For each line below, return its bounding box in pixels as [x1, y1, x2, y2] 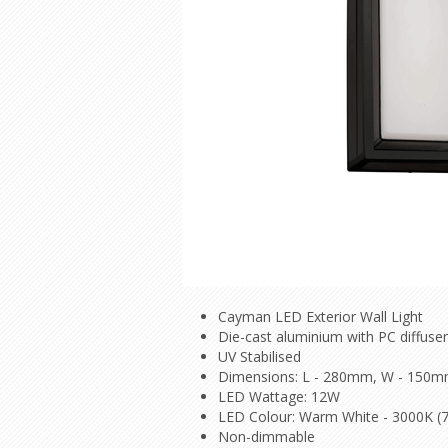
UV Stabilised [218, 347, 301, 366]
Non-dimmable [218, 427, 315, 446]
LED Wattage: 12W [218, 387, 340, 406]
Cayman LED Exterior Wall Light [218, 307, 427, 326]
